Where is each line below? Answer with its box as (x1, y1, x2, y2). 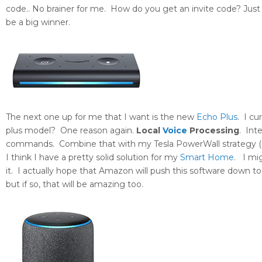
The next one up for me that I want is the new (6, 112, 196, 123)
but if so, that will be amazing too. (6, 179, 143, 190)
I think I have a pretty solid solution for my (6, 152, 180, 163)
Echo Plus (196, 112, 237, 123)
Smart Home (180, 152, 234, 163)
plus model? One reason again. (6, 125, 136, 136)
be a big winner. (6, 17, 70, 28)
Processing (187, 125, 239, 136)
